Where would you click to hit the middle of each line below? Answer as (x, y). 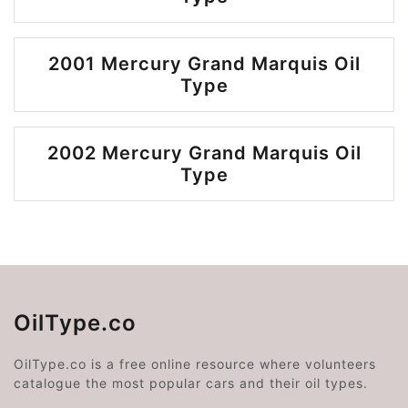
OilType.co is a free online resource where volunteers (195, 364)
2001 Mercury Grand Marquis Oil (204, 64)
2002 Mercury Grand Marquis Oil (204, 153)
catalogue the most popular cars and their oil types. (191, 383)
